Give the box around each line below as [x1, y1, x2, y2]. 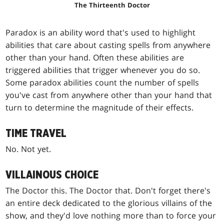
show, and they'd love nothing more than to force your [5, 210, 216, 221]
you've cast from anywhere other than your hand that [5, 89, 212, 101]
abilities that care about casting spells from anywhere [5, 39, 211, 51]
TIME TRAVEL [5, 127, 67, 140]
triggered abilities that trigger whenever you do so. [5, 64, 200, 76]
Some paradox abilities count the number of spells [5, 77, 199, 88]
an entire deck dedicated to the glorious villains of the [5, 197, 212, 209]
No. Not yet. [5, 143, 51, 155]
